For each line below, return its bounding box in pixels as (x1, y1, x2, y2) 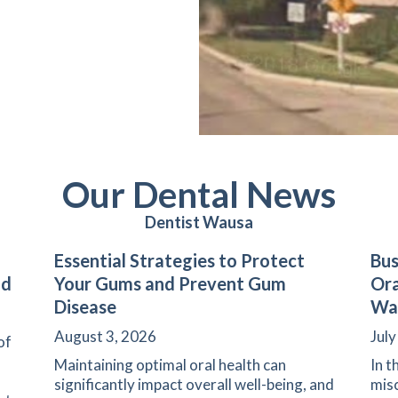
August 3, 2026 (53, 326, 156, 346)
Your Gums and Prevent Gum (53, 272, 286, 294)
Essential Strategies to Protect (53, 249, 305, 271)
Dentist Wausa (145, 211, 253, 232)
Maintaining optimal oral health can (53, 354, 286, 374)
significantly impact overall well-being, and (53, 374, 334, 394)
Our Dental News (62, 172, 336, 216)
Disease (53, 295, 116, 317)
